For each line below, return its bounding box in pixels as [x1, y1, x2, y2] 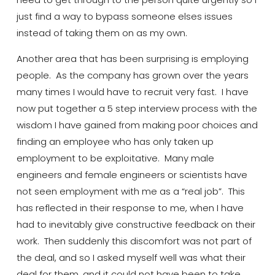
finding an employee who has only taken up [16, 134, 214, 148]
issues [201, 10, 233, 23]
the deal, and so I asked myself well [16, 250, 179, 264]
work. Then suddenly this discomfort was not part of [16, 234, 252, 247]
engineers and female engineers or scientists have [16, 168, 247, 181]
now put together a [16, 101, 107, 115]
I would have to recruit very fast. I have [70, 85, 249, 98]
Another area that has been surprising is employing [16, 52, 249, 65]
